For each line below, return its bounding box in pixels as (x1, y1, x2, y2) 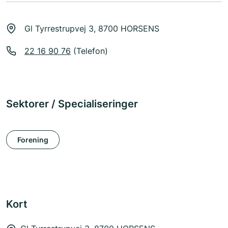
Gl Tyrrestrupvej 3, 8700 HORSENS (24, 23, 159, 34)
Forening (17, 135, 48, 144)
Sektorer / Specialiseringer (6, 98, 138, 110)
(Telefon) (71, 46, 108, 56)
